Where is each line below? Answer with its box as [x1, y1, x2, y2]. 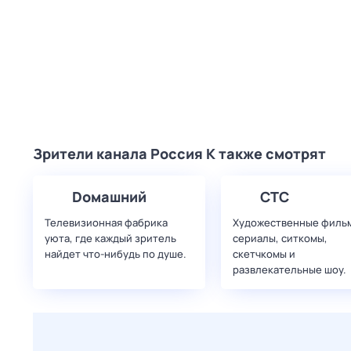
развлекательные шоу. [233, 262, 346, 277]
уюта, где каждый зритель [45, 231, 176, 245]
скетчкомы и [233, 247, 295, 261]
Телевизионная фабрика [45, 215, 168, 230]
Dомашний [72, 187, 147, 206]
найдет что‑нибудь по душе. [45, 247, 186, 261]
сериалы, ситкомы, [233, 231, 327, 245]
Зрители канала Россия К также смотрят [33, 144, 326, 163]
